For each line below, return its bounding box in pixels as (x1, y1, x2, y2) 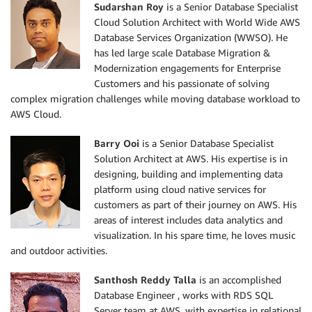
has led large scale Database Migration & (94, 46, 270, 58)
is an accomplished (199, 273, 281, 286)
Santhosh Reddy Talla (94, 273, 199, 286)
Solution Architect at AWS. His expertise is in (94, 152, 288, 164)
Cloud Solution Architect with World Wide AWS (94, 15, 300, 28)
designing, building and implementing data (94, 167, 283, 180)
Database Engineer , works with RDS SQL (94, 288, 273, 301)
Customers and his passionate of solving (94, 77, 270, 89)
